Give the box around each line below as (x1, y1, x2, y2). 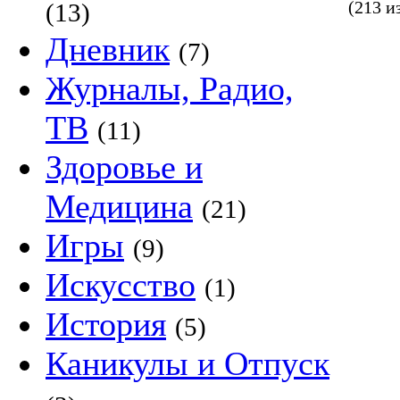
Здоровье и (46, 148, 203, 186)
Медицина (46, 187, 193, 225)
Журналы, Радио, (46, 70, 294, 107)
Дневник (46, 30, 170, 68)
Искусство (46, 266, 196, 304)
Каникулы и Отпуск (46, 345, 329, 382)
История (46, 305, 166, 343)
